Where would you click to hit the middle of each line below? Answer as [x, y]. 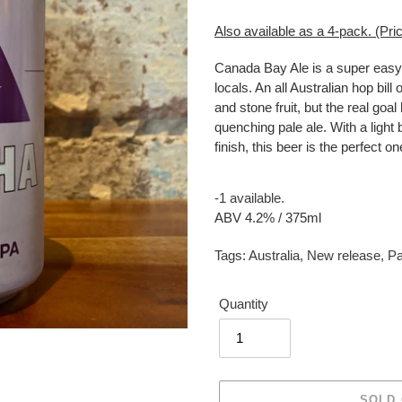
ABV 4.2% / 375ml [268, 218]
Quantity [244, 303]
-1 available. [249, 198]
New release [344, 255]
